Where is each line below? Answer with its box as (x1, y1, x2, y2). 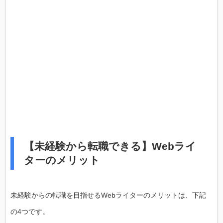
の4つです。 (10, 207, 49, 216)
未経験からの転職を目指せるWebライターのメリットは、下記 (10, 191, 206, 199)
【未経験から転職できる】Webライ (24, 140, 196, 152)
